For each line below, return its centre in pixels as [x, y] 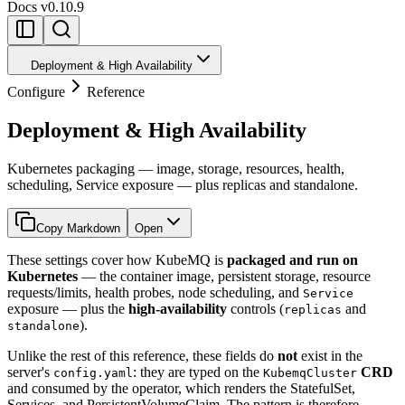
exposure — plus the [68, 309]
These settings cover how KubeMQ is [117, 260]
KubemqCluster [310, 373]
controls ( [255, 309]
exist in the [330, 356]
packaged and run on [292, 260]
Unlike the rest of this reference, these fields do [142, 356]
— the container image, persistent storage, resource [224, 277]
